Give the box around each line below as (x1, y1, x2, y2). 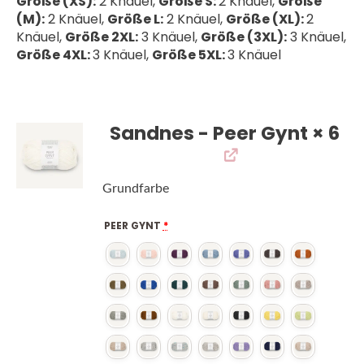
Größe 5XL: (152, 45, 227, 64)
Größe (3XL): (201, 27, 287, 46)
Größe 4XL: (16, 45, 93, 64)
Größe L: (107, 9, 163, 28)
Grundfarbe (102, 181, 169, 195)
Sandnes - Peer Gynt (110, 119, 309, 146)
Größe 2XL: (65, 27, 138, 46)
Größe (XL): (226, 9, 306, 28)
